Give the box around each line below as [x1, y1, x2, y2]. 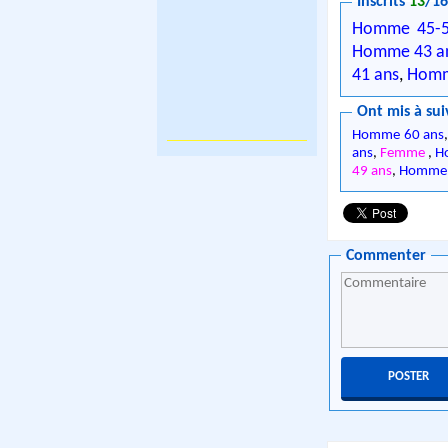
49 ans [352, 164, 393, 180]
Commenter [346, 247, 427, 264]
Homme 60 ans [352, 128, 445, 144]
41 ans [352, 65, 400, 85]
